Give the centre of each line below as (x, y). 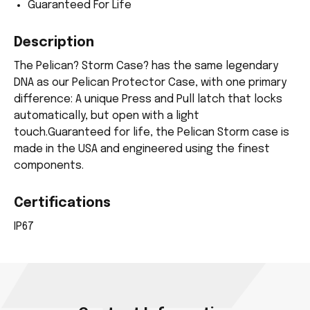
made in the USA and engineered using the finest (142, 149)
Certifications (62, 204)
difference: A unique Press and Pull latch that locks (148, 100)
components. (49, 166)
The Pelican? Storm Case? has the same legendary (146, 66)
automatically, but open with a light (107, 116)
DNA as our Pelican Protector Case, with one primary (150, 83)
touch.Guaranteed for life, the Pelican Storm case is (152, 133)
